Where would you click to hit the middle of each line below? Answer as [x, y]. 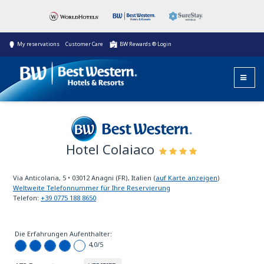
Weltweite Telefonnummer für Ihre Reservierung [92, 188]
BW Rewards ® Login [146, 44]
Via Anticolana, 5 [39, 178]
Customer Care [84, 44]
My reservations [38, 44]
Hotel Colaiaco [112, 149]
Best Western [132, 151]
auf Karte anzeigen [187, 178]
